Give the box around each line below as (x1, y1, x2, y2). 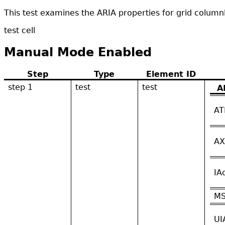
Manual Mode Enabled (4, 45, 152, 59)
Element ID (146, 69, 196, 79)
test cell (4, 26, 35, 35)
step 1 (8, 82, 33, 92)
